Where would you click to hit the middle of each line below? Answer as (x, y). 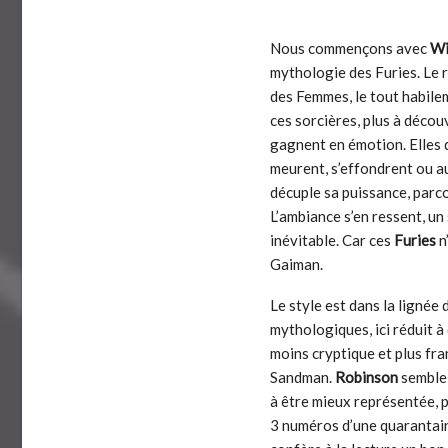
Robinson (367, 377)
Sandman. (303, 377)
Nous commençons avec (350, 48)
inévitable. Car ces (332, 240)
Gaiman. (297, 264)
